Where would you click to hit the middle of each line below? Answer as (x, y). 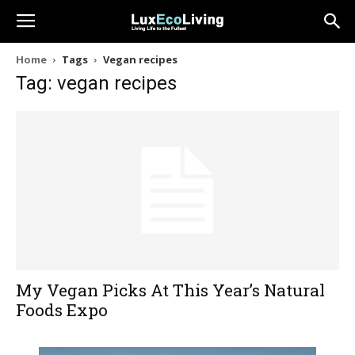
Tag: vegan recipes (96, 83)
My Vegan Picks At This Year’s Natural (170, 290)
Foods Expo (62, 310)
